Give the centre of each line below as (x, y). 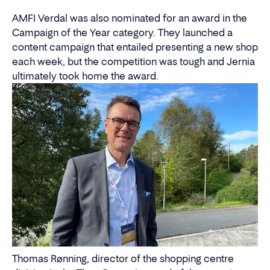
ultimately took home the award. (85, 76)
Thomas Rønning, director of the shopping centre (123, 258)
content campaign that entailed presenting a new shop (135, 47)
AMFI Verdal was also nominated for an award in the (130, 18)
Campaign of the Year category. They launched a (122, 32)
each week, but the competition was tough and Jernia (133, 61)
